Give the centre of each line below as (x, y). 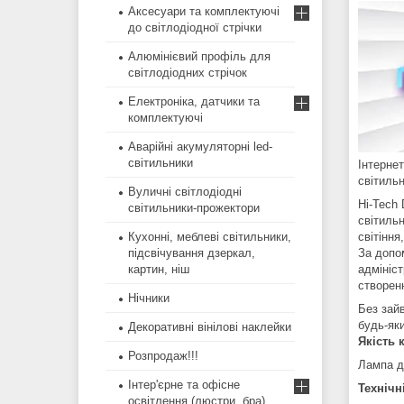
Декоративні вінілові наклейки (210, 327)
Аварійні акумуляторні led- (200, 147)
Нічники (149, 298)
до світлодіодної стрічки (195, 28)
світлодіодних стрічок (188, 73)
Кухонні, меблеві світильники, (210, 237)
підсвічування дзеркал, (192, 253)
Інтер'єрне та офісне (184, 385)
